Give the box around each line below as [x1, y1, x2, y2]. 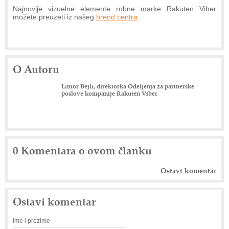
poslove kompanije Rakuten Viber [61, 89, 157, 98]
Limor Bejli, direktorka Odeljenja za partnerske [61, 82, 194, 90]
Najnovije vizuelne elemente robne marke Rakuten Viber [13, 5, 216, 13]
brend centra [96, 13, 138, 21]
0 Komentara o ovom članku [13, 143, 152, 158]
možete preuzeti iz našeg [13, 13, 96, 21]
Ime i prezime [13, 217, 50, 225]
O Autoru [13, 61, 59, 77]
